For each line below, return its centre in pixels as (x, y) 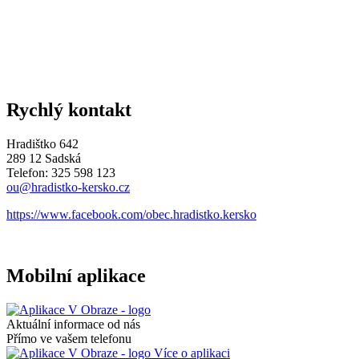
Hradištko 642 (42, 143)
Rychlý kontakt (69, 109)
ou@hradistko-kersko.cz (68, 187)
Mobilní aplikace (76, 275)
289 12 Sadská (44, 158)
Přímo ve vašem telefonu (69, 338)
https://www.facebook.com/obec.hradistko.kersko (131, 214)
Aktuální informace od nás (73, 324)
